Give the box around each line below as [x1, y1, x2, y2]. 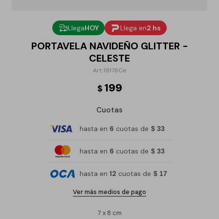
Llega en [120, 23, 147, 32]
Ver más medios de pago [73, 188, 146, 196]
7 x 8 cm [97, 209, 122, 217]
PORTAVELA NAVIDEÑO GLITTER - [31, 40, 188, 52]
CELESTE [89, 52, 130, 65]
